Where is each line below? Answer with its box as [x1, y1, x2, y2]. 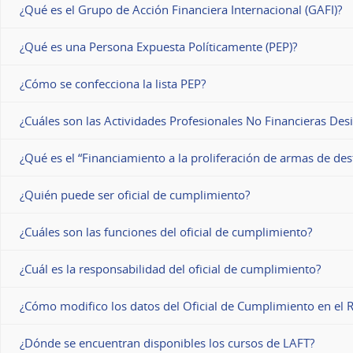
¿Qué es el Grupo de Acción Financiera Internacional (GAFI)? [20, 2, 342, 18]
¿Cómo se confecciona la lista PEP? [20, 76, 206, 92]
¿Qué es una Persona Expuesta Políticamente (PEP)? [20, 39, 297, 55]
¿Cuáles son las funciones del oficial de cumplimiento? [20, 224, 312, 240]
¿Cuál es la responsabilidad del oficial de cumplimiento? [20, 261, 321, 277]
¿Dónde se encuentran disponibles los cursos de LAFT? [20, 335, 314, 351]
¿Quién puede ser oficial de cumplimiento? [20, 187, 250, 203]
